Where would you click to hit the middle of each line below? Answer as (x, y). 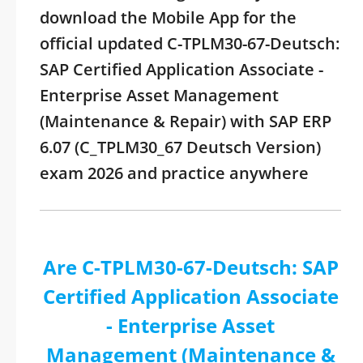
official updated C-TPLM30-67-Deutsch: (190, 43)
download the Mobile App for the (168, 17)
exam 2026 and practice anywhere (174, 173)
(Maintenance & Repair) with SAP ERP (186, 121)
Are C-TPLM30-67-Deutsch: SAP (190, 267)
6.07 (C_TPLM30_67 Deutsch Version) (180, 147)
